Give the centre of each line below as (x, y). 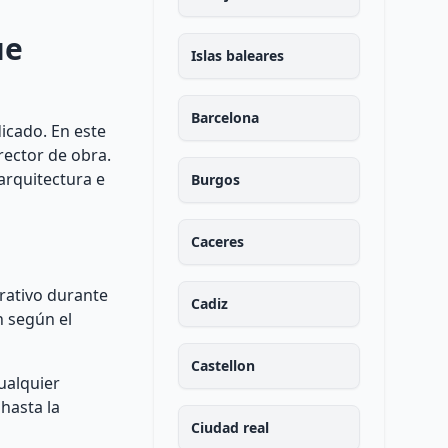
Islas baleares (237, 55)
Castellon (222, 365)
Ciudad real (229, 427)
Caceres (217, 241)
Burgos (215, 179)
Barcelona (224, 117)
